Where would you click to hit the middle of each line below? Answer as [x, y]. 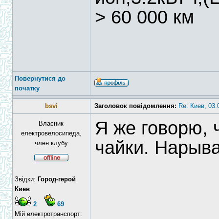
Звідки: [26, 179]
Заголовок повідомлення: [135, 106]
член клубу [51, 143]
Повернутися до [40, 78]
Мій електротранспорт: [48, 214]
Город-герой [57, 179]
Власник [51, 123]
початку [27, 88]
